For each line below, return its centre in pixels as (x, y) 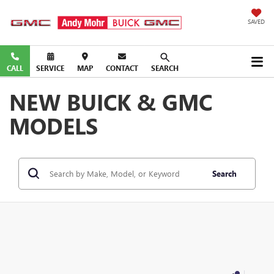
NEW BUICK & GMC (111, 101)
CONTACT (122, 68)
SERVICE (50, 68)
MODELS (54, 125)
